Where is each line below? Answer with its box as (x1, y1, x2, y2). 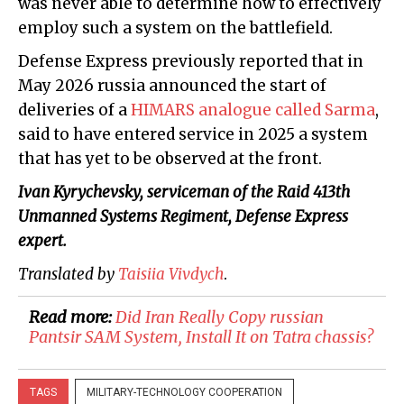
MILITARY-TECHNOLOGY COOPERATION (87, 386, 282, 399)
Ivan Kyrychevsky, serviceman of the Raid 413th (18, 182, 350, 203)
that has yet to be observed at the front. (18, 149, 322, 170)
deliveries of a (18, 100, 131, 121)
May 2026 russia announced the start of (18, 76, 326, 96)
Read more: (29, 307, 115, 328)
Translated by (18, 264, 118, 285)
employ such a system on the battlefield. (18, 18, 333, 39)
